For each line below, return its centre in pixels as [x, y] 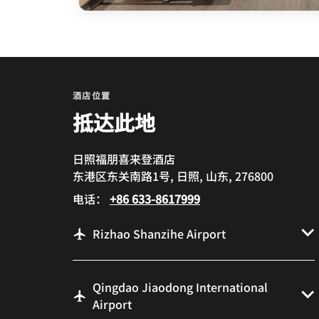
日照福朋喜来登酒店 [124, 159]
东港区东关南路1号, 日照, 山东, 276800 [173, 176]
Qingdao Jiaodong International [180, 287]
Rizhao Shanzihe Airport [159, 234]
